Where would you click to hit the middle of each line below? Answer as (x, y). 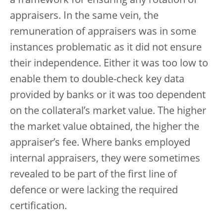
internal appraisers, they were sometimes (105, 159)
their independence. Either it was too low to (109, 64)
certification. (38, 206)
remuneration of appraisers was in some (103, 32)
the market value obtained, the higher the (105, 127)
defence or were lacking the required (94, 191)
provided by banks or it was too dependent (108, 95)
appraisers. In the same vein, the (84, 16)
